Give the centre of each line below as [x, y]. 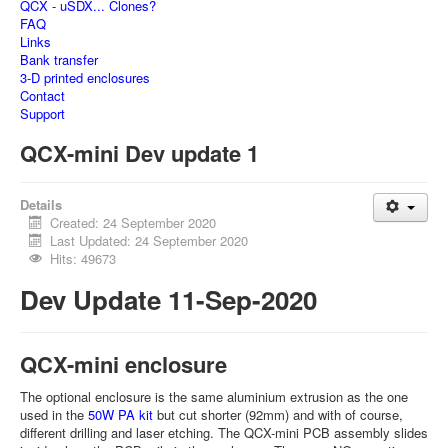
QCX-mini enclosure [123, 364]
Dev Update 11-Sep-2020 [168, 299]
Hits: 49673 [83, 258]
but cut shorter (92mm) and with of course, [278, 414]
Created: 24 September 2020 [133, 222]
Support [42, 113]
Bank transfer [59, 59]
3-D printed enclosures [85, 77]
